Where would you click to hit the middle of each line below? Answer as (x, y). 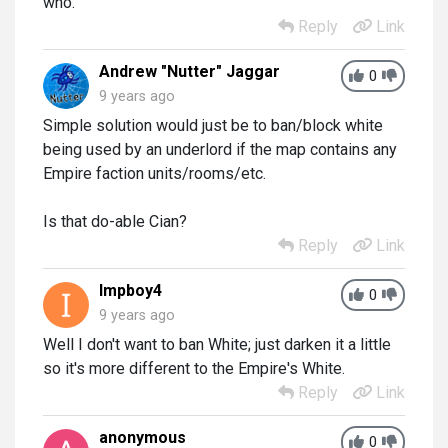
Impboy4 (130, 290)
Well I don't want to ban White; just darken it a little (217, 344)
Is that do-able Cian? (115, 221)
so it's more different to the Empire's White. (194, 368)
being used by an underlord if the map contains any (220, 149)
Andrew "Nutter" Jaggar (189, 71)
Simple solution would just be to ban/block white (213, 125)
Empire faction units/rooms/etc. (154, 173)
